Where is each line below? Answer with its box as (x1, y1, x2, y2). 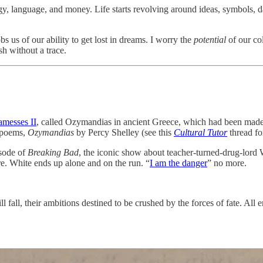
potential (194, 34, 226, 45)
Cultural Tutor (174, 127, 227, 137)
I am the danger (150, 157, 207, 168)
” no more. (207, 157, 247, 168)
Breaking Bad (28, 147, 79, 157)
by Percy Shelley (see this (76, 127, 174, 137)
